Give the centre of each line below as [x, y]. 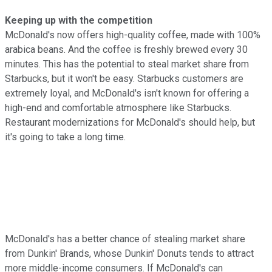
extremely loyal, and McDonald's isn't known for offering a [127, 93]
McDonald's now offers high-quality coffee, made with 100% [133, 35]
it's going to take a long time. [65, 137]
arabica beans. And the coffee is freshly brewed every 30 [126, 49]
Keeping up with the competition [79, 20]
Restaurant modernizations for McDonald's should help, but [130, 122]
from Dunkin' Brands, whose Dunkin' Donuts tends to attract [129, 253]
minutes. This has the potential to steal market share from [127, 64]
